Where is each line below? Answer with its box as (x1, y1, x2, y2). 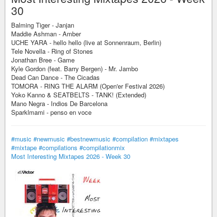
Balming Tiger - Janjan (11, 20, 74, 30)
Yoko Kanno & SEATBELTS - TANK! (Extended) (11, 90, 146, 99)
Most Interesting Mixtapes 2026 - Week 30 (11, 152, 130, 161)
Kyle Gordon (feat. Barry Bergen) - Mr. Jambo (11, 64, 138, 73)
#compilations (39, 143, 77, 152)
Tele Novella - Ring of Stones (11, 46, 93, 56)
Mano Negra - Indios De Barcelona (11, 99, 108, 108)
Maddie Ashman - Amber (11, 29, 81, 38)
